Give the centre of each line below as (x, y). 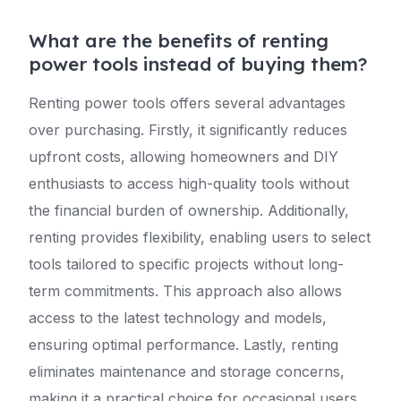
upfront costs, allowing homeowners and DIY (183, 157)
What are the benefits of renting (179, 40)
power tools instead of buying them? (198, 64)
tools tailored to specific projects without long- (186, 264)
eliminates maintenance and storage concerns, (187, 371)
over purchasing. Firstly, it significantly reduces (188, 130)
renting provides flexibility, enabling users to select (200, 237)
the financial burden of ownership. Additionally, (189, 210)
